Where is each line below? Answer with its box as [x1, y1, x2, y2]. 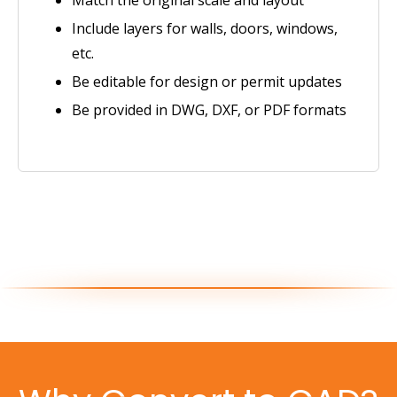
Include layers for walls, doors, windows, [72, 18, 338, 38]
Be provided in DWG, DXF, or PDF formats [72, 99, 346, 120]
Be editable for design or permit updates [72, 71, 342, 91]
